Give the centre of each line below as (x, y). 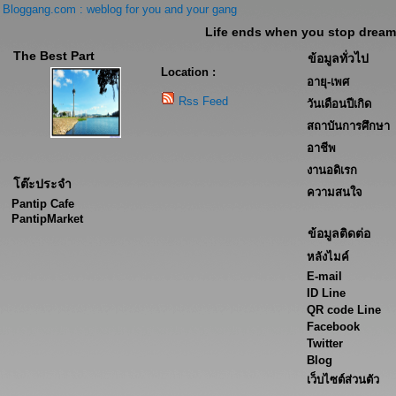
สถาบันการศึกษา (348, 126)
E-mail (324, 276)
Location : (188, 72)
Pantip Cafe (43, 204)
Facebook (333, 327)
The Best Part (54, 56)
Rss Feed (203, 101)
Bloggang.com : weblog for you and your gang (120, 9)
